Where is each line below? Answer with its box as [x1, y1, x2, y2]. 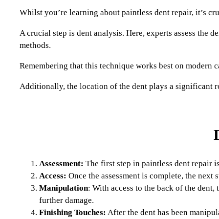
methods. [20, 40, 51, 50]
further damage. [39, 195, 94, 205]
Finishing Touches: [39, 207, 106, 217]
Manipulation [39, 183, 88, 193]
